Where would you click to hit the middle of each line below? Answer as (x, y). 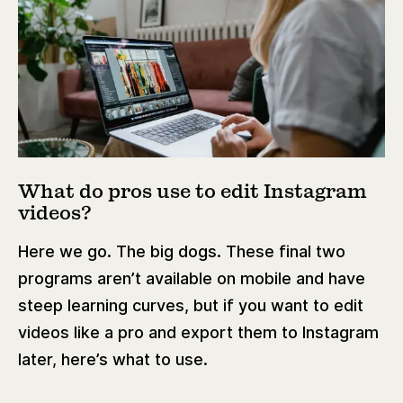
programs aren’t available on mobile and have (192, 279)
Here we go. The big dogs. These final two (182, 252)
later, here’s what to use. (113, 360)
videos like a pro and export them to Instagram (198, 333)
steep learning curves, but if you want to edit (191, 306)
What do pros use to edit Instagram (193, 193)
